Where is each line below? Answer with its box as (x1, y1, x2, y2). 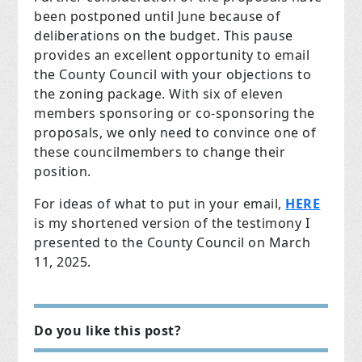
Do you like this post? (34, 321, 182, 339)
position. (34, 162, 91, 180)
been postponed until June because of (34, 6, 281, 25)
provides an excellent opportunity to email (34, 45, 310, 64)
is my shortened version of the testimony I (34, 213, 310, 232)
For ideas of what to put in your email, (34, 194, 282, 213)
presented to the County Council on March (34, 233, 311, 251)
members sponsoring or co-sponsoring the (34, 103, 315, 122)
